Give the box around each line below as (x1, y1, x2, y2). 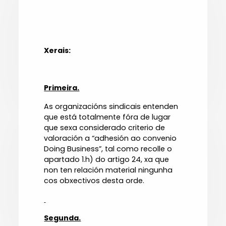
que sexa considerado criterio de (44, 123, 165, 133)
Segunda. (44, 213, 81, 223)
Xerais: (44, 45, 71, 56)
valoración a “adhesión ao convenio (44, 133, 177, 144)
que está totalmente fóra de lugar (44, 112, 171, 123)
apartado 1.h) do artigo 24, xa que (44, 154, 169, 165)
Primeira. (44, 83, 80, 93)
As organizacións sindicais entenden (44, 101, 179, 112)
